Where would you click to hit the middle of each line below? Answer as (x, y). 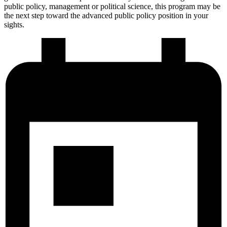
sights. (14, 24)
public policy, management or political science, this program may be (112, 6)
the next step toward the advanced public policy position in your (106, 15)
